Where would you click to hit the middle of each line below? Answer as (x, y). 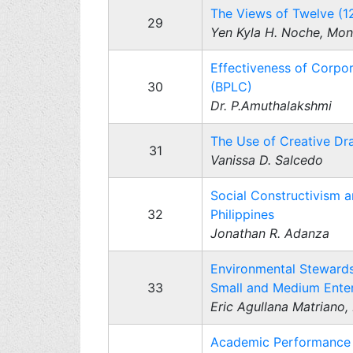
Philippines (242, 214)
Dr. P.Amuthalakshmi (271, 106)
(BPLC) (231, 87)
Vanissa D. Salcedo (267, 160)
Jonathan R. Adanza (270, 233)
